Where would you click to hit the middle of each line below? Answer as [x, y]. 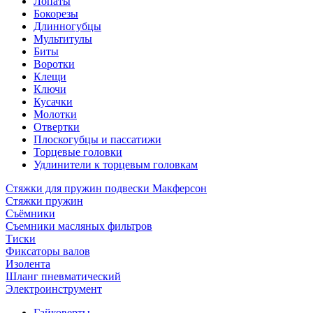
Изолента [28, 264]
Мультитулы [63, 39]
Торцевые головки [78, 152]
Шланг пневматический [63, 276]
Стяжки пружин [44, 201]
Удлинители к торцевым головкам [116, 165]
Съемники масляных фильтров [79, 226]
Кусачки [53, 102]
